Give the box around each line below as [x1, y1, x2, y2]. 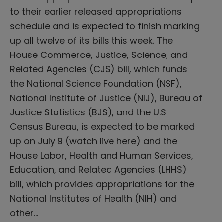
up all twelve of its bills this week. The [10, 34, 173, 47]
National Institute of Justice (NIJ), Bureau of [10, 91, 202, 104]
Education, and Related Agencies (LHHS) [10, 163, 187, 176]
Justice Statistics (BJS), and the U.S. [10, 106, 167, 118]
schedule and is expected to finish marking [10, 19, 200, 32]
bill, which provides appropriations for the [10, 177, 194, 190]
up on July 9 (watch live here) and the [10, 134, 177, 147]
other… [10, 206, 38, 219]
